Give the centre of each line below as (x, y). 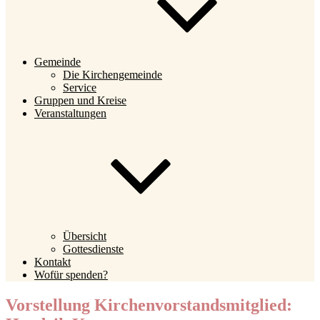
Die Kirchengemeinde (112, 75)
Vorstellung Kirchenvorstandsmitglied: (149, 305)
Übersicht (85, 236)
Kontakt (52, 262)
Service (80, 87)
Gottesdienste (93, 249)
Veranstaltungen (70, 113)
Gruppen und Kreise (80, 100)
